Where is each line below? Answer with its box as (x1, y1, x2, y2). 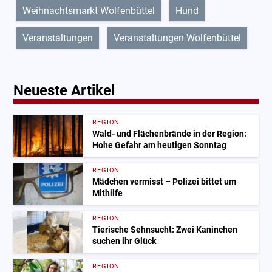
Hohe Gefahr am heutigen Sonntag (92, 140, 227, 151)
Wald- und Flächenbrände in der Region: (92, 128, 247, 139)
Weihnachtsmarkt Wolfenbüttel (22, 5, 155, 17)
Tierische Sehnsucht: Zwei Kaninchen (92, 224, 238, 235)
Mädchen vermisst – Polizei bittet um (92, 176, 237, 187)
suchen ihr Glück (92, 236, 157, 246)
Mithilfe (92, 188, 123, 199)
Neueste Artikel (13, 82, 115, 100)
